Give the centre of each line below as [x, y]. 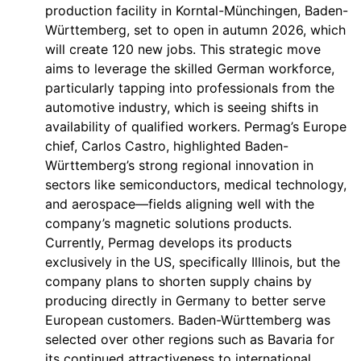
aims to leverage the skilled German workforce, [190, 68]
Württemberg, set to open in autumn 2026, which [195, 30]
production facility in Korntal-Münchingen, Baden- [197, 10]
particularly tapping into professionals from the [190, 88]
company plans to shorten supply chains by [178, 281]
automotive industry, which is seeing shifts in [182, 107]
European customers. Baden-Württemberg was [188, 320]
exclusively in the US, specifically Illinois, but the [193, 262]
